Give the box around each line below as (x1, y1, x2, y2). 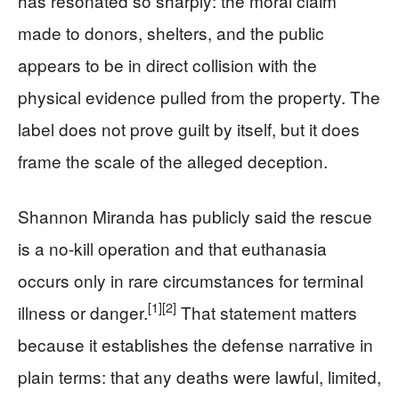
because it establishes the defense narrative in (18, 331, 373, 356)
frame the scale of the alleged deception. (18, 148, 328, 173)
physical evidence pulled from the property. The (18, 84, 380, 109)
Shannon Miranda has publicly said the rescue (18, 203, 372, 228)
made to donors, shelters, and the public (18, 20, 324, 45)
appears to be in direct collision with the (18, 52, 317, 77)
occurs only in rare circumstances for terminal (18, 267, 363, 292)
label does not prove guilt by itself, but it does (18, 116, 360, 141)
